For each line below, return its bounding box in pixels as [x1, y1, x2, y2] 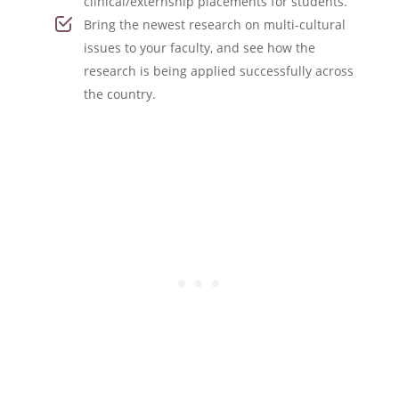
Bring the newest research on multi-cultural [83, 16, 346, 34]
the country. [83, 85, 156, 103]
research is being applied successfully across [83, 62, 354, 80]
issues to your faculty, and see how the [83, 39, 315, 57]
